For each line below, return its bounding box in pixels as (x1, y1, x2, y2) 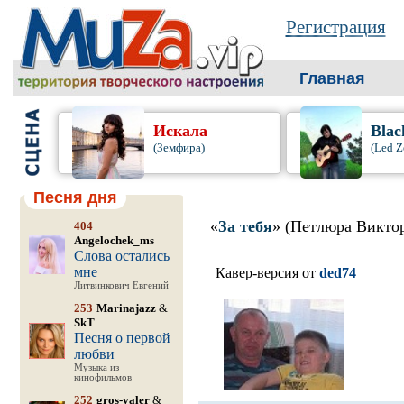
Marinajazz (96, 301, 156, 315)
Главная (298, 69, 365, 87)
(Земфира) (152, 141, 205, 154)
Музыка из (73, 363, 119, 372)
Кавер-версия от (215, 265, 319, 280)
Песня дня (32, 188, 117, 207)
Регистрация (285, 16, 386, 38)
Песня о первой (73, 330, 170, 345)
